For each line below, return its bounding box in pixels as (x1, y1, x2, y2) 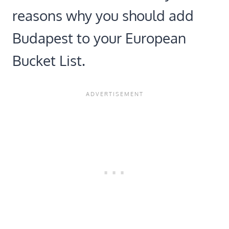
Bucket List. (12, 51, 85, 70)
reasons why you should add (12, 6, 194, 25)
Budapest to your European (12, 29, 186, 48)
